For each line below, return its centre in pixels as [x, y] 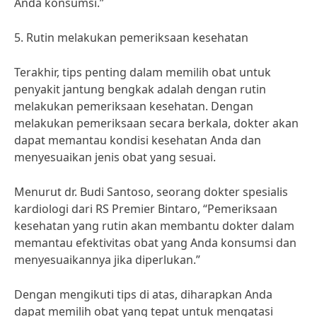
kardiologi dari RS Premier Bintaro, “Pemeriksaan [146, 209]
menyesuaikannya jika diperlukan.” [107, 260]
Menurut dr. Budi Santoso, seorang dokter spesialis [151, 192]
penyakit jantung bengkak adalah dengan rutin [140, 89]
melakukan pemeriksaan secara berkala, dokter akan [156, 123]
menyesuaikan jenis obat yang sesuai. [115, 157]
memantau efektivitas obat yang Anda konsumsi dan [155, 243]
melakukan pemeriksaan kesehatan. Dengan [134, 106]
